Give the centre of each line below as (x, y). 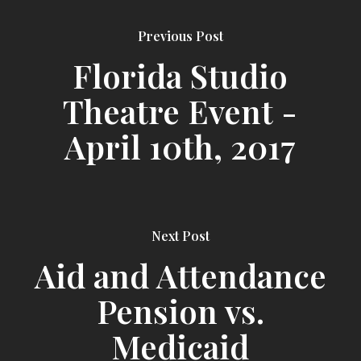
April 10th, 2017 (180, 146)
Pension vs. (180, 311)
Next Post (180, 236)
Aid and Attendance (180, 275)
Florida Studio (180, 75)
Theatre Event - (180, 110)
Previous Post (180, 35)
